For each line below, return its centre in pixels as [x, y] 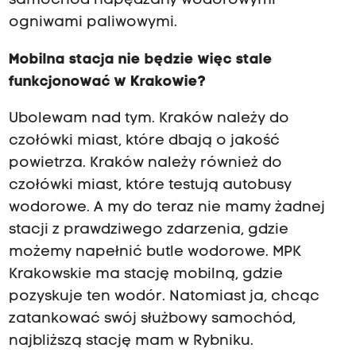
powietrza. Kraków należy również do [145, 163]
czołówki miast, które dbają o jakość [144, 141]
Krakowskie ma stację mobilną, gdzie [145, 274]
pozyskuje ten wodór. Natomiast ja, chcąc [164, 296]
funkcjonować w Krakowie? [107, 82]
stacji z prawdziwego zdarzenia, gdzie [148, 230]
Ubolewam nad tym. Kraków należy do [149, 118]
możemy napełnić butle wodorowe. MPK [155, 252]
